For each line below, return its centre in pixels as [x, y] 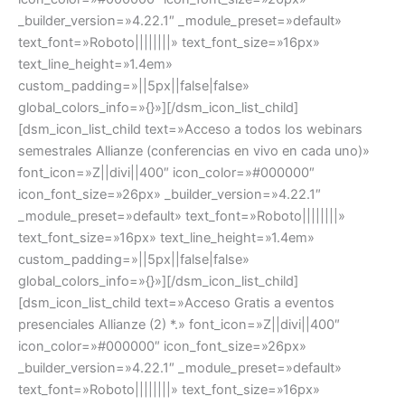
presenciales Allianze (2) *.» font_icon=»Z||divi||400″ [179, 324]
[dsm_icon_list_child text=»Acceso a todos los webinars [190, 129]
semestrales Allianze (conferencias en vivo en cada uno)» [194, 151]
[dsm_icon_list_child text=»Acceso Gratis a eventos [176, 302]
